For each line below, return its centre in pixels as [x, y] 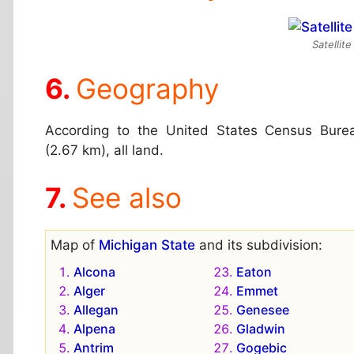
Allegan [96, 309]
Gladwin [260, 328]
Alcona [94, 271]
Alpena [94, 328]
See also [127, 197]
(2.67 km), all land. [104, 151]
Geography [147, 89]
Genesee [262, 309]
